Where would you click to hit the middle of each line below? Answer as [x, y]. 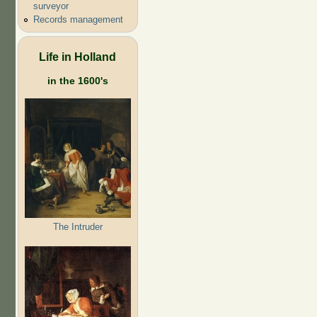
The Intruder [77, 226]
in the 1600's [77, 80]
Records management [78, 20]
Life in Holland [77, 56]
